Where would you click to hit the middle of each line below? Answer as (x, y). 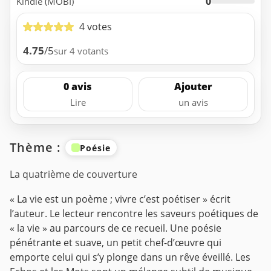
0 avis (78, 87)
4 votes (96, 26)
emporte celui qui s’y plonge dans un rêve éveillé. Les (130, 257)
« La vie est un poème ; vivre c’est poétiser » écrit (120, 199)
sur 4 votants (81, 51)
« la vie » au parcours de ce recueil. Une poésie (116, 228)
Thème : (37, 148)
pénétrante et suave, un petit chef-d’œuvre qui (116, 243)
